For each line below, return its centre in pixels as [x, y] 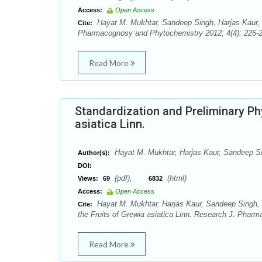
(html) [176, 178]
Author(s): [94, 153]
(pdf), [130, 178]
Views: [88, 178]
